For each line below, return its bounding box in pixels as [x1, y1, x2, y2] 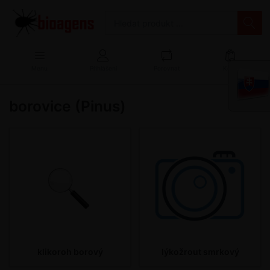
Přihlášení [89, 64, 117, 72]
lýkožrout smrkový [161, 246, 239, 257]
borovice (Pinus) [9, 97, 126, 116]
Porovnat [154, 64, 181, 72]
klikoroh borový [37, 246, 103, 257]
